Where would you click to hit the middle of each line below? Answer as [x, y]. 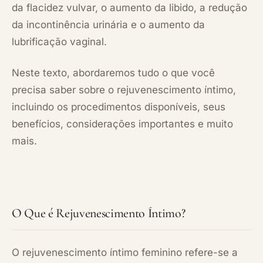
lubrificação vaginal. [59, 41]
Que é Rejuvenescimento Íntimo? [103, 213]
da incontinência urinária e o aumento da [108, 24]
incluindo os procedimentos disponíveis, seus [119, 107]
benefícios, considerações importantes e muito [122, 124]
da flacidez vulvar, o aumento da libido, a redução [129, 7]
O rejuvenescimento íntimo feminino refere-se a [125, 252]
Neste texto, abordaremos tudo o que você [113, 73]
